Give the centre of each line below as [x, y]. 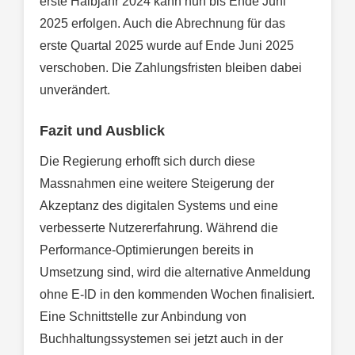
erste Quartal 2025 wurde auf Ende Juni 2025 [167, 46]
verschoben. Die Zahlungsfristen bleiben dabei [171, 68]
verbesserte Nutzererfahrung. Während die [159, 228]
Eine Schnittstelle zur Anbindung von [143, 317]
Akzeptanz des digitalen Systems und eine [159, 206]
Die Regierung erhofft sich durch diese [147, 162]
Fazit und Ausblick [102, 131]
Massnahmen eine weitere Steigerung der [157, 184]
